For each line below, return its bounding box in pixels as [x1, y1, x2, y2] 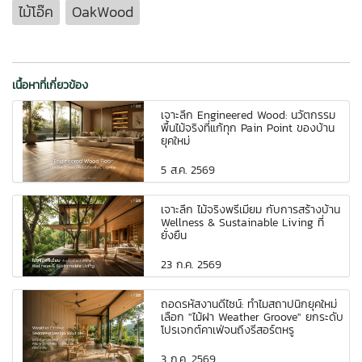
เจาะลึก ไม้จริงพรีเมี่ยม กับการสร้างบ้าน [161, 200, 341, 218]
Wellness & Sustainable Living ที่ [161, 213, 325, 231]
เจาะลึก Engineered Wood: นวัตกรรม [161, 106, 336, 124]
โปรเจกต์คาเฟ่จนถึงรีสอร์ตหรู [161, 321, 295, 339]
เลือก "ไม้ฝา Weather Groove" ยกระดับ [161, 308, 344, 326]
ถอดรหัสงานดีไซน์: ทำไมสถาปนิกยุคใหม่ [161, 295, 338, 313]
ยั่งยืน [161, 226, 187, 244]
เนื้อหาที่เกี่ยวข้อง [12, 76, 88, 94]
